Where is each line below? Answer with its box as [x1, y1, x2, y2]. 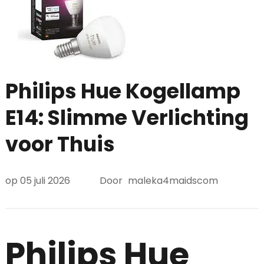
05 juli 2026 [19, 173, 70, 187]
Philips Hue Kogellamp [5, 77, 240, 106]
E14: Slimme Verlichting [5, 103, 249, 133]
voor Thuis [5, 130, 115, 159]
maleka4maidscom [127, 173, 218, 187]
